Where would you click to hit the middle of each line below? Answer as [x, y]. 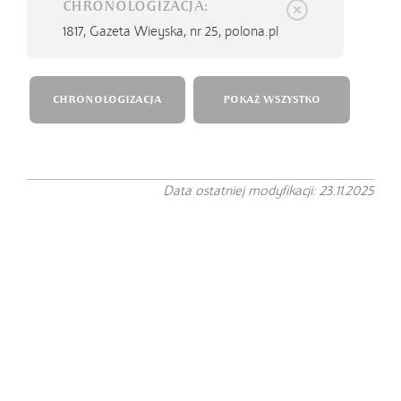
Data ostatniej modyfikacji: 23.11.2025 [269, 191]
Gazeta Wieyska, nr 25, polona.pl [184, 31]
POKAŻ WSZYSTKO [271, 100]
